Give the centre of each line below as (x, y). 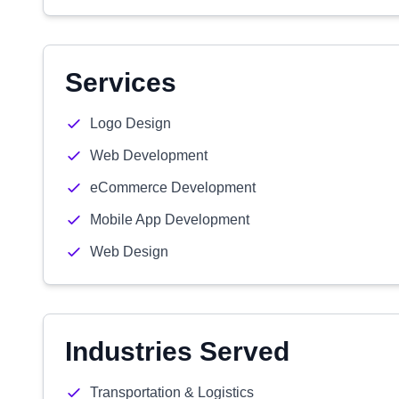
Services (121, 82)
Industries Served (177, 351)
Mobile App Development (170, 220)
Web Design (129, 252)
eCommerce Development (173, 187)
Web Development (149, 155)
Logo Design (130, 123)
